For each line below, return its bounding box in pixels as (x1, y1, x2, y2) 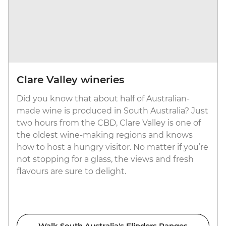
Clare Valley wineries (17, 74, 124, 86)
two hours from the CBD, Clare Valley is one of (17, 118, 201, 128)
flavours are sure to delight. (17, 166, 126, 177)
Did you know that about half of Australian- (17, 94, 190, 104)
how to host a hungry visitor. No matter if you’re (17, 142, 208, 152)
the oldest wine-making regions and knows (17, 130, 193, 140)
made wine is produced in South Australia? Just (17, 106, 208, 116)
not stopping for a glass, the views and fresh (17, 154, 194, 164)
